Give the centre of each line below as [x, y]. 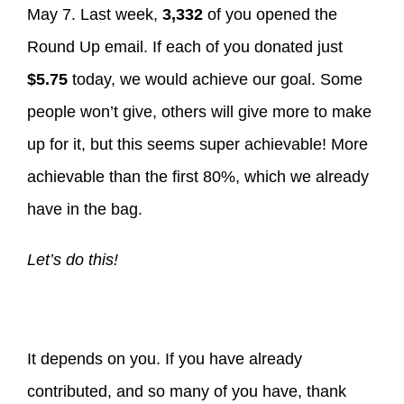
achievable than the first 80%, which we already [198, 177]
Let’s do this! [73, 260]
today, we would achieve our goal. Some [215, 80]
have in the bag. [87, 210]
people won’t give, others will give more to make [199, 112]
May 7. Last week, [95, 15]
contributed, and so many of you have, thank [187, 392]
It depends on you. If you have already [165, 359]
